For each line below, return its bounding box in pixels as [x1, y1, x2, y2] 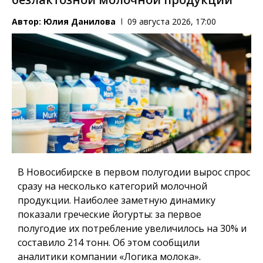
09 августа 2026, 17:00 [127, 16, 216, 28]
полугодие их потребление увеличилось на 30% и [18, 221, 247, 235]
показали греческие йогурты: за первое [18, 207, 201, 221]
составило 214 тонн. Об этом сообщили [18, 235, 200, 249]
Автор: [12, 16, 43, 28]
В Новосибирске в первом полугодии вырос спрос [18, 165, 250, 178]
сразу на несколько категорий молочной [18, 179, 207, 193]
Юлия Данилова [43, 16, 116, 28]
